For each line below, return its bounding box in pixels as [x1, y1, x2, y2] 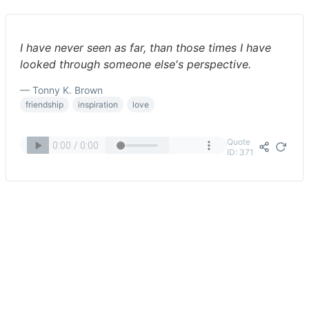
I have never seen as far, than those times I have [20, 41, 271, 54]
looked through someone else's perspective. [20, 57, 251, 71]
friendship [26, 99, 63, 110]
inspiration [78, 99, 118, 110]
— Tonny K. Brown [20, 84, 103, 96]
